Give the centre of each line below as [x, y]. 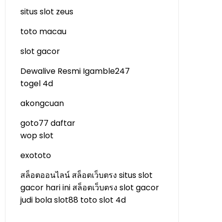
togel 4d [37, 83]
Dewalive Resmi [51, 71]
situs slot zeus [47, 12]
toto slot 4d [103, 200]
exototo [36, 155]
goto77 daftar [48, 123]
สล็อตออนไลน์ [45, 175]
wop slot [37, 136]
